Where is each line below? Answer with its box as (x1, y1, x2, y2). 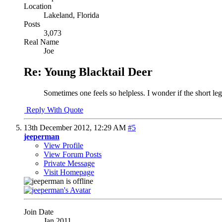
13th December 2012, (24, 123, 94, 132)
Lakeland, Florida (44, 11, 99, 20)
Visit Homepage (44, 168, 94, 177)
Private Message (44, 159, 95, 168)
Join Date (24, 208, 54, 217)
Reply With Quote (24, 106, 83, 114)
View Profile (44, 141, 83, 150)
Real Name (24, 38, 59, 47)
